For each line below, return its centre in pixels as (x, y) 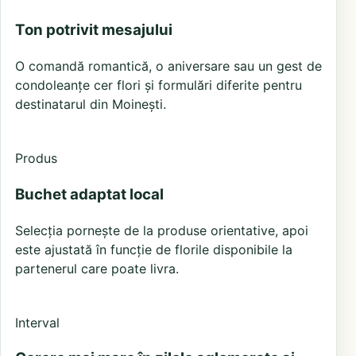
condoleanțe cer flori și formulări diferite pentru (159, 85)
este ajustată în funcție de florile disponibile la (154, 249)
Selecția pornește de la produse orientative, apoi (162, 230)
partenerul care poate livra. (97, 268)
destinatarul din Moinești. (91, 104)
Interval (37, 322)
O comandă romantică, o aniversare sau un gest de (168, 66)
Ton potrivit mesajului (94, 30)
